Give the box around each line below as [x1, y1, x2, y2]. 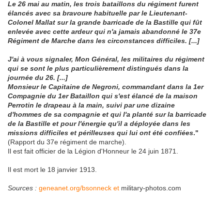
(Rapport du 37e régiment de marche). [8, 138, 126, 146]
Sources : [8, 184, 39, 192]
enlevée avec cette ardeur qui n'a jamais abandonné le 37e [8, 28, 201, 36]
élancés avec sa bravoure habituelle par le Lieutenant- [8, 9, 187, 17]
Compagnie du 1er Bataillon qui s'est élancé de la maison [8, 92, 198, 100]
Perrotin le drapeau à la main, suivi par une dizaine [8, 101, 175, 109]
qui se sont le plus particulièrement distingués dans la [8, 64, 188, 73]
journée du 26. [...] [8, 74, 68, 82]
